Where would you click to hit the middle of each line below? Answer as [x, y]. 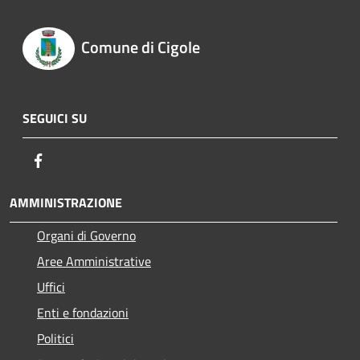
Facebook [72, 160]
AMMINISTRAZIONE [66, 202]
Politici [55, 338]
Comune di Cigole [140, 47]
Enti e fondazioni [83, 312]
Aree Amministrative [94, 261]
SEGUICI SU [55, 118]
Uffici [51, 286]
